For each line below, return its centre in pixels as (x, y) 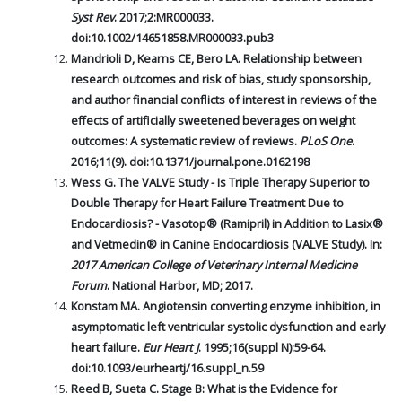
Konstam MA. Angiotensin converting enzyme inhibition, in (226, 306)
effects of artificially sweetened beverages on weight (213, 121)
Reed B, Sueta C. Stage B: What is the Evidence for (204, 389)
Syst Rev (92, 17)
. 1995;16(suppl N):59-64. (262, 348)
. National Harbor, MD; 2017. (180, 286)
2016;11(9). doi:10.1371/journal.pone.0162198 (190, 162)
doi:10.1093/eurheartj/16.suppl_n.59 (167, 368)
